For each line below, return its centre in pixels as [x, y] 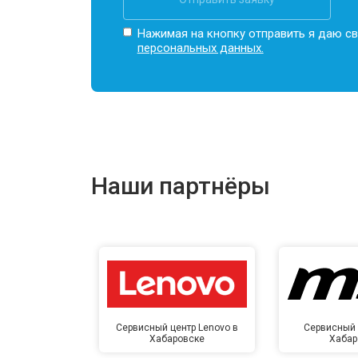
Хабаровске [177, 338]
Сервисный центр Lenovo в [177, 327]
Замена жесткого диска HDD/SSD [230, 17]
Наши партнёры [181, 185]
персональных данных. [200, 48]
